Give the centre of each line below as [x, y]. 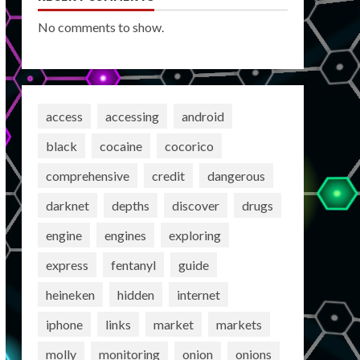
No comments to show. [100, 27]
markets [239, 324]
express [67, 264]
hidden [135, 294]
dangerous [236, 175]
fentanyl [133, 264]
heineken [70, 294]
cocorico [189, 145]
